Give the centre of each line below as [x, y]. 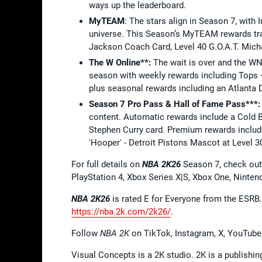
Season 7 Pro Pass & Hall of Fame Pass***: [175, 104]
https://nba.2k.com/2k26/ [121, 211]
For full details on [107, 164]
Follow [86, 233]
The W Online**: [120, 62]
